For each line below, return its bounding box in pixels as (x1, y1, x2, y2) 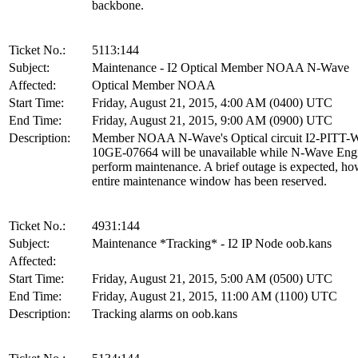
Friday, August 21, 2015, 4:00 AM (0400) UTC (92, 95, 332, 109)
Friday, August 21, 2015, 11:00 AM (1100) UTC (92, 288, 337, 303)
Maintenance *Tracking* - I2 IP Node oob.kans (92, 236, 332, 250)
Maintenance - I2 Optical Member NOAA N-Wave (92, 60, 349, 74)
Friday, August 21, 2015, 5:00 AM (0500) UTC (92, 271, 332, 285)
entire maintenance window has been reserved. (92, 173, 327, 188)
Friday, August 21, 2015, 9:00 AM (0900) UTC (92, 113, 332, 127)
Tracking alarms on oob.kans (92, 306, 237, 320)
